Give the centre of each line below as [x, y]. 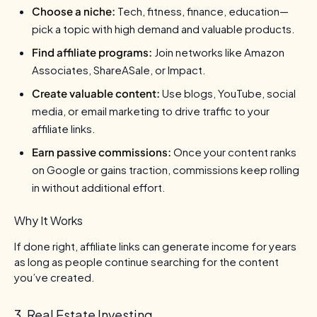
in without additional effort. [99, 188]
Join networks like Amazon [218, 52]
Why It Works [48, 221]
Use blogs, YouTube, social [228, 93]
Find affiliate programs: [92, 52]
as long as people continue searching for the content [146, 262]
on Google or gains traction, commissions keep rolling [166, 170]
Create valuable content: [96, 93]
